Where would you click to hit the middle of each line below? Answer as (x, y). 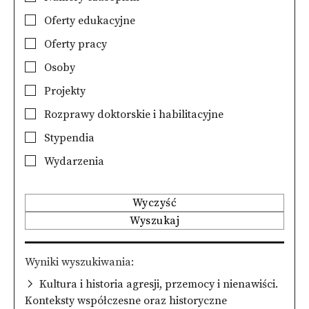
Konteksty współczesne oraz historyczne (126, 300)
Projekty (63, 91)
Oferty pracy (74, 44)
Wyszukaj (154, 221)
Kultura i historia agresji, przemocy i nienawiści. (159, 284)
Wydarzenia (73, 161)
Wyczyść (154, 203)
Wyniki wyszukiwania (78, 262)
